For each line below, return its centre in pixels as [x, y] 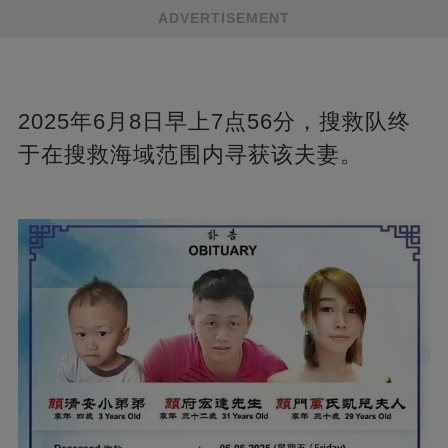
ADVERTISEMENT [224, 18]
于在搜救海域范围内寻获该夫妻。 [190, 155]
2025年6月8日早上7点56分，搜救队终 [214, 122]
